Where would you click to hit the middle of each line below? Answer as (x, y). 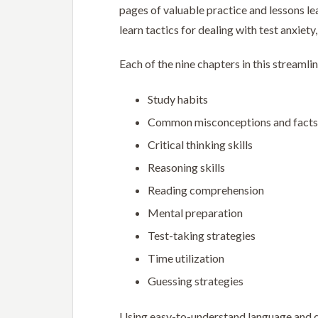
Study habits (178, 99)
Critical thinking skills (200, 144)
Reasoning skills (186, 167)
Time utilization (186, 258)
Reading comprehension (206, 190)
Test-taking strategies (202, 235)
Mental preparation (195, 213)
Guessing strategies (196, 281)
